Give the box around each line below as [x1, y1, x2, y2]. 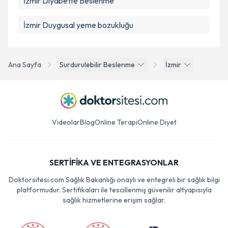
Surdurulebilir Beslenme [60, 60, 135, 69]
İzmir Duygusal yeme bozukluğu [23, 20, 133, 30]
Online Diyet [137, 118, 177, 127]
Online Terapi [94, 118, 137, 127]
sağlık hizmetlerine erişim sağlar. [63, 195, 165, 205]
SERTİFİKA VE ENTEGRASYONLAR [49, 157, 179, 167]
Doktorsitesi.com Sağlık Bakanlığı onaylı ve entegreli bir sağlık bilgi [8, 175, 220, 184]
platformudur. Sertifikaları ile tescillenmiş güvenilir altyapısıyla [16, 185, 212, 194]
